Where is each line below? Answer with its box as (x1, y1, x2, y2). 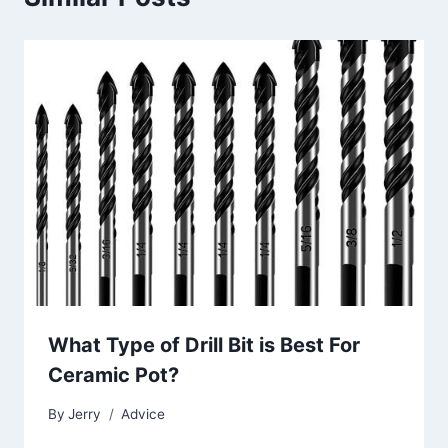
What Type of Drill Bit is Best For (48, 333, 360, 358)
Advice (121, 405, 166, 422)
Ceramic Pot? (48, 363, 179, 388)
